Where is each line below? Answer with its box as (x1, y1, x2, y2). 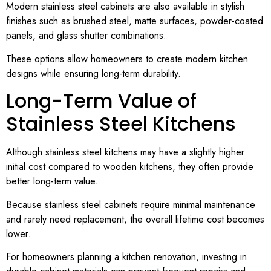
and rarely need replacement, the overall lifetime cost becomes (6, 212, 264, 226)
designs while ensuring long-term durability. (6, 66, 181, 80)
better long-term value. (6, 174, 98, 189)
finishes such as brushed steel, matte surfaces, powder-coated (6, 14, 263, 28)
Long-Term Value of (6, 87, 197, 115)
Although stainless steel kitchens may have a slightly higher (6, 145, 244, 160)
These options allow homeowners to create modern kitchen (6, 51, 248, 66)
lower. (6, 226, 31, 241)
